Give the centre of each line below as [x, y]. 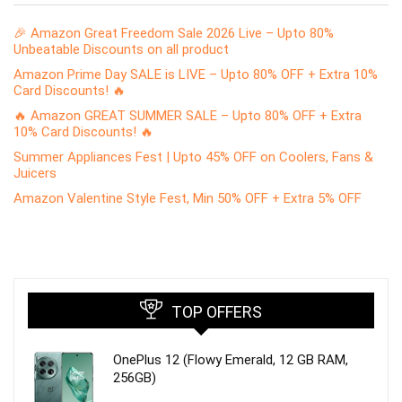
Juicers [35, 173]
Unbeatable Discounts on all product [121, 49]
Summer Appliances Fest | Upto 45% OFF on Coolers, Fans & [193, 157]
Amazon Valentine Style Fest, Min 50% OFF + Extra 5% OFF [188, 198]
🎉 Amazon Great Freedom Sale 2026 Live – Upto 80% [174, 33]
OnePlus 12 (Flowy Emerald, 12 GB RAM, [231, 359]
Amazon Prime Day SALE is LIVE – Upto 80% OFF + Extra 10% [196, 74]
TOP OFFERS [217, 311]
